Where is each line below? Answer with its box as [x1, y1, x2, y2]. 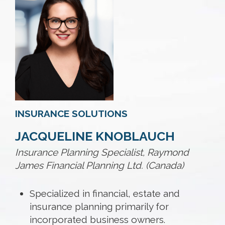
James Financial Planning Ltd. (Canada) [15, 160, 184, 171]
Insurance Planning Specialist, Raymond [15, 147, 189, 158]
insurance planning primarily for [29, 201, 169, 212]
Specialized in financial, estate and [29, 188, 180, 199]
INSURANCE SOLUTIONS [15, 108, 128, 119]
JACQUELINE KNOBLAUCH [15, 129, 175, 144]
